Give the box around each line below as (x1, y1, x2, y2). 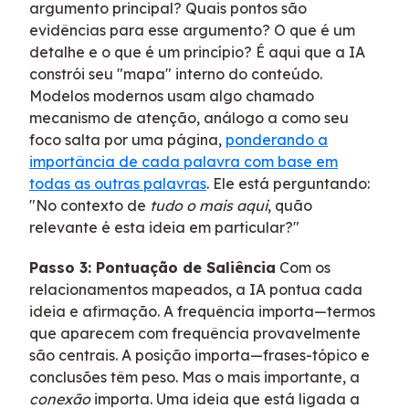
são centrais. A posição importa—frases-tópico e (29, 345, 370, 364)
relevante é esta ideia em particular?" (29, 217, 299, 236)
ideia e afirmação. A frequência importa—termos (29, 301, 375, 320)
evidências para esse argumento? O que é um (29, 20, 355, 39)
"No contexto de (29, 195, 150, 215)
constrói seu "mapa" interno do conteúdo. (29, 64, 322, 83)
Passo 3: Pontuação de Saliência (29, 257, 276, 277)
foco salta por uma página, (29, 130, 225, 149)
